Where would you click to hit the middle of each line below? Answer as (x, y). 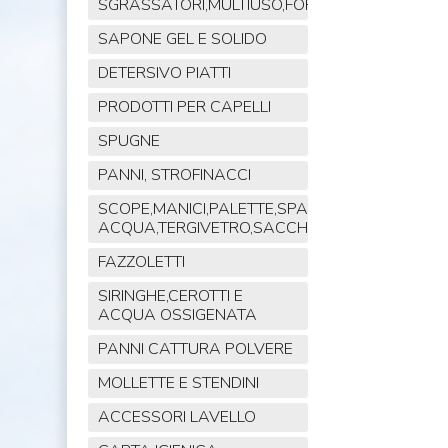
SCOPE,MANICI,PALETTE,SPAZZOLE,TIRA (244, 209)
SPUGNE (128, 141)
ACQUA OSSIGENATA (177, 315)
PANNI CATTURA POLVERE (195, 349)
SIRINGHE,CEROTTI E (170, 296)
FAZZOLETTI (141, 262)
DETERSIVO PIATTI (164, 73)
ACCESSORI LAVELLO (176, 417)
